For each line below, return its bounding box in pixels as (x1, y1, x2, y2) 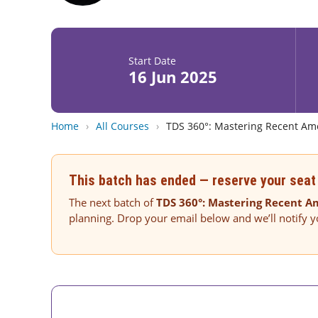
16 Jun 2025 (128, 65, 218, 88)
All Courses (95, 119, 149, 133)
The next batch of (68, 195, 156, 210)
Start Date (128, 53, 177, 67)
